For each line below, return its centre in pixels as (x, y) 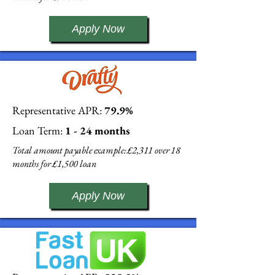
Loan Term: (37, 130)
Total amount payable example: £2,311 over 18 (96, 150)
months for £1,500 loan (54, 164)
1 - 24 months (96, 130)
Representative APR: (57, 110)
